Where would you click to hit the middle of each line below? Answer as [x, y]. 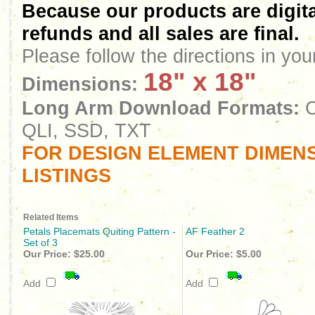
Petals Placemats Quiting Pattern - [99, 231]
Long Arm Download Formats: [161, 108]
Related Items [51, 217]
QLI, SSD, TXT [86, 130]
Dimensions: [80, 84]
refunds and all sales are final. [161, 33]
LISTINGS [66, 175]
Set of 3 [40, 243]
